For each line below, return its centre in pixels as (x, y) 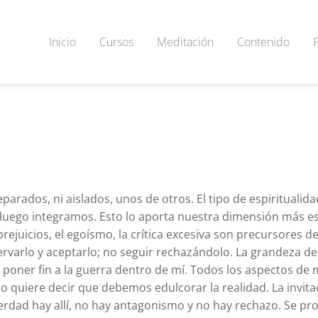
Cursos (116, 42)
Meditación (185, 42)
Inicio (62, 42)
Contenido (263, 42)
